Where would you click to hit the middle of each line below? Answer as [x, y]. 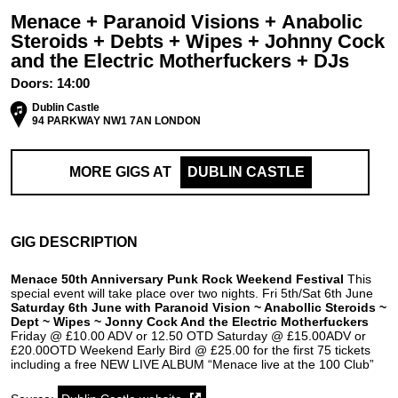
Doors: [34, 83]
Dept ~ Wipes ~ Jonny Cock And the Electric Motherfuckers [190, 321]
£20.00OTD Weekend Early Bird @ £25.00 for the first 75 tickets [191, 350]
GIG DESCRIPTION [74, 242]
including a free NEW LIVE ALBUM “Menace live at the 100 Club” [192, 364]
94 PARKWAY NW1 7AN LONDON [116, 121]
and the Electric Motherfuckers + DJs [180, 60]
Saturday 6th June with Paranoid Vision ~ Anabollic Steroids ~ [199, 307]
